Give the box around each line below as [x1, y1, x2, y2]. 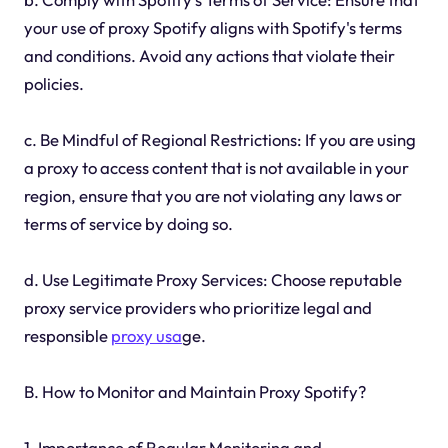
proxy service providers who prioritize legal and [23, 297, 372, 319]
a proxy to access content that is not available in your [23, 157, 409, 179]
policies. [23, 73, 84, 95]
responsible [23, 325, 111, 347]
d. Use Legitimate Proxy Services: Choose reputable [23, 269, 402, 291]
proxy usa [110, 325, 182, 347]
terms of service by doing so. [23, 213, 233, 235]
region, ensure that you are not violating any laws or [23, 185, 402, 207]
